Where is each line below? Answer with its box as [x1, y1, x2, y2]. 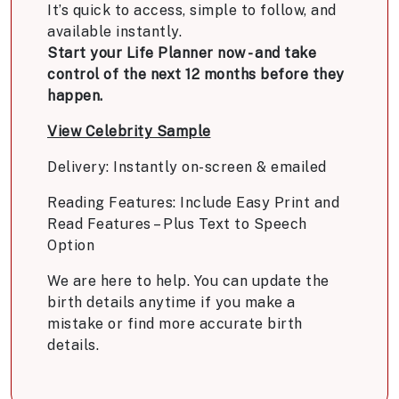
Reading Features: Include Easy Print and [47, 194, 339, 212]
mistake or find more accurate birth [47, 315, 303, 333]
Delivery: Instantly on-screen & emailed [47, 159, 327, 176]
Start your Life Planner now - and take [47, 45, 316, 62]
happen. [47, 87, 103, 105]
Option [47, 237, 94, 255]
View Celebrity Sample [47, 123, 211, 141]
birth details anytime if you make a [47, 294, 296, 312]
